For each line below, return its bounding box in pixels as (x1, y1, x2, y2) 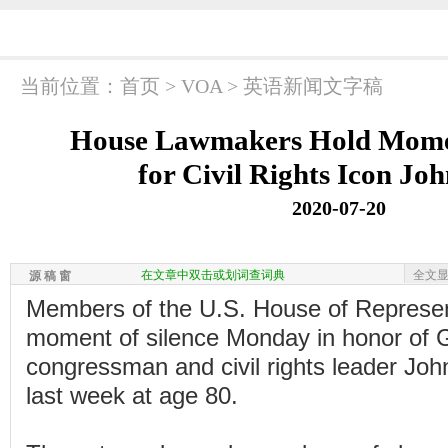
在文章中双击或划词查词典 (141, 268, 285, 282)
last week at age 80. (26, 383, 238, 409)
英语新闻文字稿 (243, 75, 383, 97)
